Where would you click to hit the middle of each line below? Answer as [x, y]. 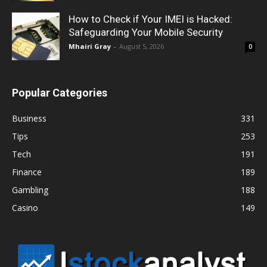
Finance [27, 172]
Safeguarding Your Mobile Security [146, 32]
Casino [25, 208]
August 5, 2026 [142, 46]
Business [29, 119]
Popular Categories [60, 93]
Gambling [30, 190]
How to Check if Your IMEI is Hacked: [150, 19]
